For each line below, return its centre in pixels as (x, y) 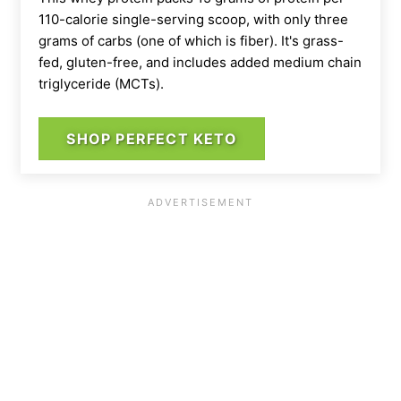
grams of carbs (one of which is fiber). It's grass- (191, 41)
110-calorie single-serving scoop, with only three (193, 20)
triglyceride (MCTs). (101, 84)
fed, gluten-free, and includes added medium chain (200, 63)
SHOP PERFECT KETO (152, 139)
